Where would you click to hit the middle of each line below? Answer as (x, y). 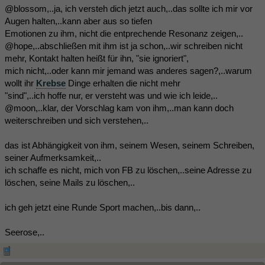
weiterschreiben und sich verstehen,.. (77, 120)
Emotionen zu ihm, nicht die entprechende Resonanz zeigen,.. (124, 33)
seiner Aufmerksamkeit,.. (53, 157)
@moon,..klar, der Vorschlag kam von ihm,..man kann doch (119, 108)
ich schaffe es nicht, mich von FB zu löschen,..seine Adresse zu (128, 170)
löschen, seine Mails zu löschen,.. (70, 182)
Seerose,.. (25, 232)
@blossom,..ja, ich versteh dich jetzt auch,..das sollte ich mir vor (129, 8)
